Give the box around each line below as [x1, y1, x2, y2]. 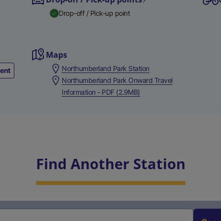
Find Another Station [36, 154, 185, 173]
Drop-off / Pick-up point [59, 9, 130, 17]
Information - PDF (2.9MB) [62, 88, 140, 96]
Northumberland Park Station [62, 64, 149, 73]
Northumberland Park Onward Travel [62, 76, 173, 84]
